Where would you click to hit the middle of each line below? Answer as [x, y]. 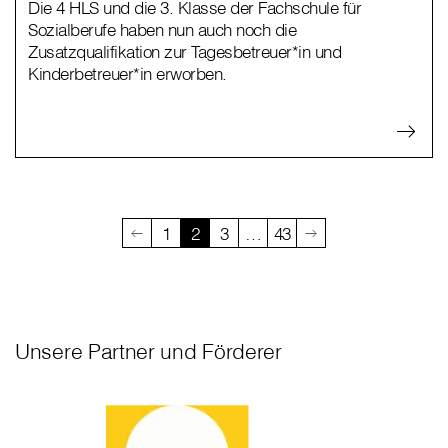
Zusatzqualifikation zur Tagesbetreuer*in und [184, 52]
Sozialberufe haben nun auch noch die [162, 30]
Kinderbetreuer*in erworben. [127, 74]
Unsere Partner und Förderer [148, 351]
